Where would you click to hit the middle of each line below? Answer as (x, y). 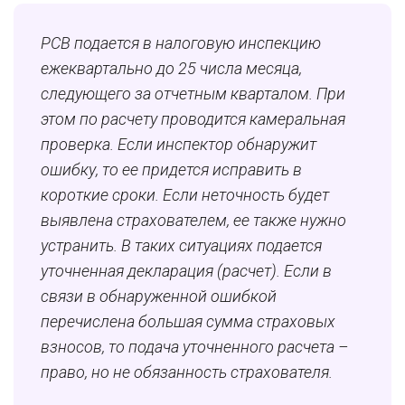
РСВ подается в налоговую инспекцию (181, 43)
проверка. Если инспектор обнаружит (179, 145)
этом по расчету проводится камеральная (193, 119)
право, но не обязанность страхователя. (187, 372)
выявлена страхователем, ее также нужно (193, 221)
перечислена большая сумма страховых (188, 322)
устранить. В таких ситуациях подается (181, 246)
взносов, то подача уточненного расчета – (194, 347)
